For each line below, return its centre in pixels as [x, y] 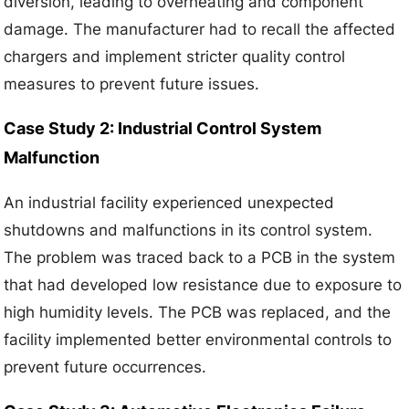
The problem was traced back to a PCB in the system [200, 257]
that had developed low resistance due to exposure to [203, 284]
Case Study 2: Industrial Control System [163, 128]
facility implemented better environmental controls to [198, 339]
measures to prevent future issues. [132, 84]
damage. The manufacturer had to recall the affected [200, 29]
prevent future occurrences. [105, 367]
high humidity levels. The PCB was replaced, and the [198, 312]
